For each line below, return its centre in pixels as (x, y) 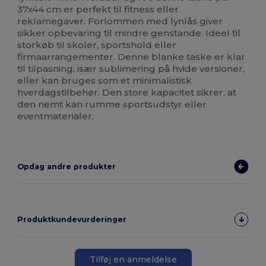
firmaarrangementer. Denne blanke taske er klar (132, 57)
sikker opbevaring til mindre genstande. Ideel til (129, 33)
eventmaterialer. (56, 116)
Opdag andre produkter (67, 167)
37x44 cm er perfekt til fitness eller (98, 9)
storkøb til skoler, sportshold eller (97, 45)
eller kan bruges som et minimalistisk (105, 81)
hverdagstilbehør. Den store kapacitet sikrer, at (127, 93)
